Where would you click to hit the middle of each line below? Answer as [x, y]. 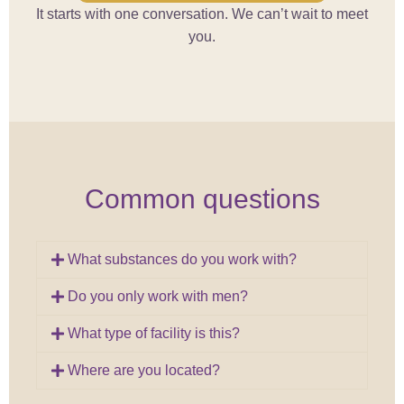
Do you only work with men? [158, 296]
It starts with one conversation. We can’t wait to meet [202, 14]
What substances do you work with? [183, 259]
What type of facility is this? [154, 333]
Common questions [202, 199]
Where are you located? [144, 370]
